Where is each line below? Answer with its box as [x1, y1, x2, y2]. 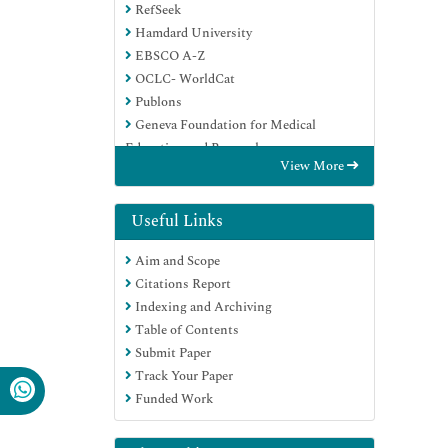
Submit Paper [132, 342, 211, 363]
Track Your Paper [132, 365, 233, 386]
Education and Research [125, 137, 263, 158]
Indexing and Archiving [132, 296, 272, 317]
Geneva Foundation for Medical [132, 114, 316, 135]
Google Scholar [132, 183, 222, 204]
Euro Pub [132, 160, 188, 181]
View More [280, 155, 347, 176]
